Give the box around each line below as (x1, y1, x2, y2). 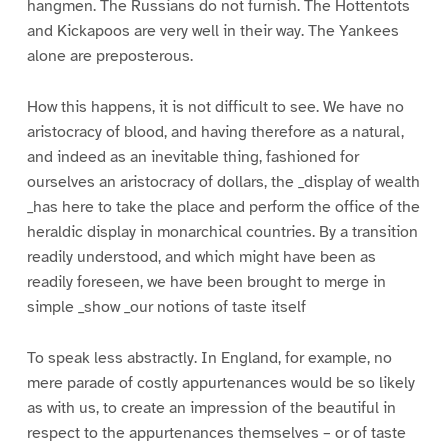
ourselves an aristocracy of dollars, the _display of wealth (26, 172, 420, 193)
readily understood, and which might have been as (26, 247, 376, 268)
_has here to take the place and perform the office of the (26, 197, 420, 218)
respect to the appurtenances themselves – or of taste (26, 423, 406, 444)
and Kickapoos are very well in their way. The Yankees (26, 21, 399, 42)
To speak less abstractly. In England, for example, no (26, 348, 392, 369)
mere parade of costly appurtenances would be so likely (26, 373, 415, 394)
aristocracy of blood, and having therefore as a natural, (26, 122, 404, 143)
